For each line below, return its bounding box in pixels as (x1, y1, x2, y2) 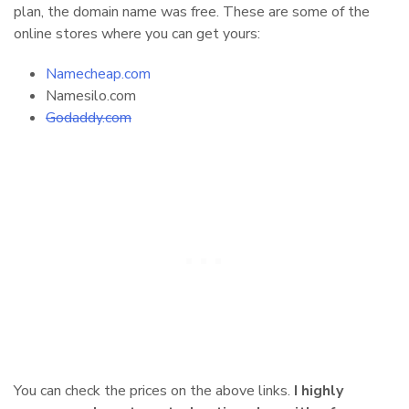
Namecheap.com (46, 63, 151, 84)
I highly (290, 380, 343, 401)
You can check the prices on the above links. (14, 380, 290, 401)
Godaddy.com (46, 107, 131, 128)
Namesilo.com (46, 85, 136, 106)
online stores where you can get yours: (14, 23, 260, 44)
